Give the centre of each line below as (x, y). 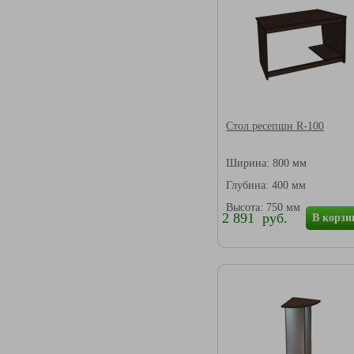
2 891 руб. (255, 218)
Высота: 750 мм (263, 207)
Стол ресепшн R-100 (275, 125)
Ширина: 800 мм (266, 162)
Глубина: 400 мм (266, 185)
